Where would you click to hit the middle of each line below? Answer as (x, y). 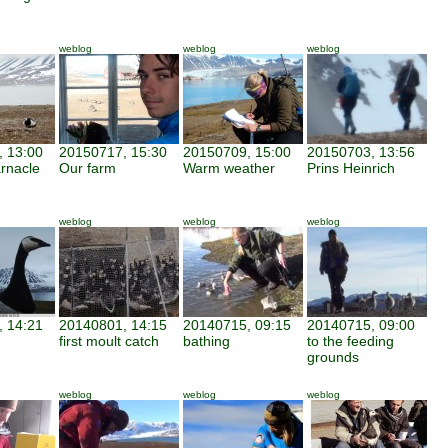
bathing (206, 341)
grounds (333, 357)
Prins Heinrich (351, 168)
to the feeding (350, 341)
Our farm (87, 168)
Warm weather (229, 168)
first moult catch (109, 341)
